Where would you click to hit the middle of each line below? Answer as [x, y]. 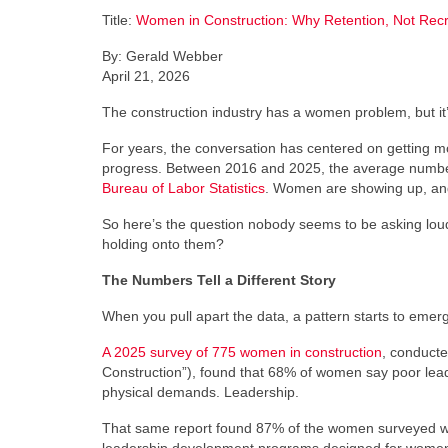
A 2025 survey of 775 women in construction [242, 352]
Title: [119, 20]
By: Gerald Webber [162, 56]
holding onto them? [163, 244]
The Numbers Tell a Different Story [219, 280]
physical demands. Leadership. [200, 392]
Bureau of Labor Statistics [183, 188]
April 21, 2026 [146, 76]
